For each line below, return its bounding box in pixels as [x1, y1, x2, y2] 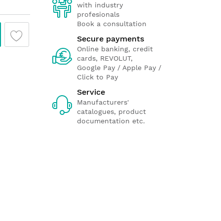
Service [77, 87, 105, 97]
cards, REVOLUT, [77, 54, 133, 62]
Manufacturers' [77, 98, 129, 106]
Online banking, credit [77, 45, 153, 53]
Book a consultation [77, 20, 147, 28]
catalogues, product [77, 108, 146, 115]
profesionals [77, 10, 119, 18]
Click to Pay [77, 73, 118, 81]
